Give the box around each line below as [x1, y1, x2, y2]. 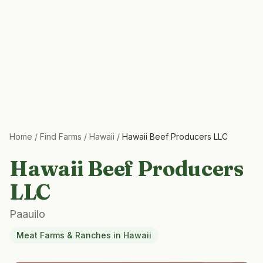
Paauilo [9, 208, 45, 220]
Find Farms [40, 131, 82, 141]
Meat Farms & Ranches [16, 230, 111, 240]
